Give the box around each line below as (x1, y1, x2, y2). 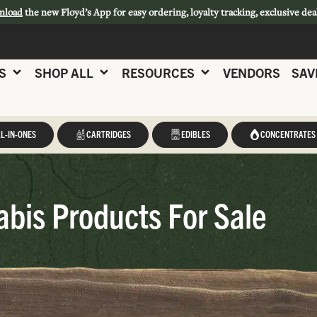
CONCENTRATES (260, 128, 316, 140)
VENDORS (223, 64, 280, 81)
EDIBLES (180, 128, 210, 140)
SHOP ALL (35, 64, 93, 81)
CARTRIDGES (86, 128, 131, 140)
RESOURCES (122, 64, 195, 81)
